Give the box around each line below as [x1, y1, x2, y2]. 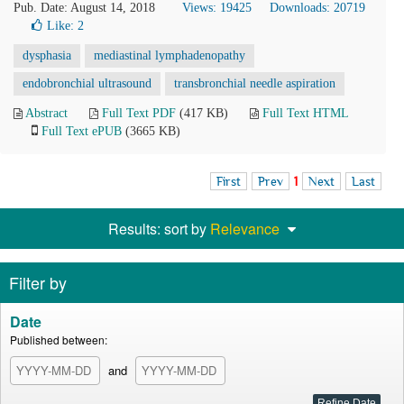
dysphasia [23, 49, 71, 62]
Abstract [25, 106, 68, 120]
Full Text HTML [262, 106, 348, 120]
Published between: [10, 332, 107, 347]
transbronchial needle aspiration [174, 77, 335, 90]
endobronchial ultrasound [23, 77, 151, 90]
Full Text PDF [102, 106, 176, 120]
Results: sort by [108, 218, 210, 239]
